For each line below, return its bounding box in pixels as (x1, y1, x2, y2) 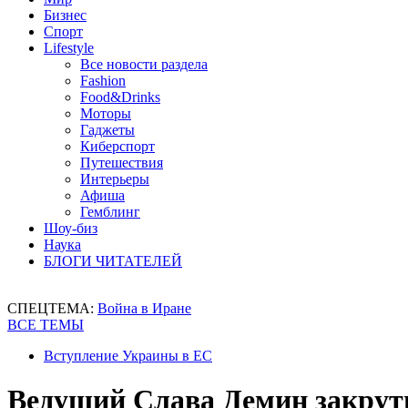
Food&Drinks (80, 89, 160, 105)
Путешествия (80, 155, 163, 170)
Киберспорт (80, 138, 155, 154)
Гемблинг (80, 204, 140, 219)
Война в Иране (97, 301, 191, 316)
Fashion (80, 73, 126, 88)
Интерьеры (80, 171, 149, 187)
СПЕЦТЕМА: (7, 301, 97, 316)
